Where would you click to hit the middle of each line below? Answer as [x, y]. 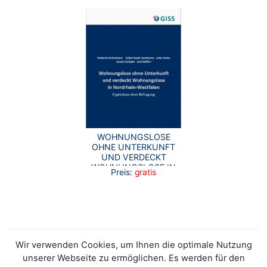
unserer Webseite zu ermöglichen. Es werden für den [133, 258]
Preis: [122, 172]
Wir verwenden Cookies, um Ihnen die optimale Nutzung [133, 245]
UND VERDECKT [133, 157]
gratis [145, 172]
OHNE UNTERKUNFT [133, 147]
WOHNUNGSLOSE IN [133, 167]
